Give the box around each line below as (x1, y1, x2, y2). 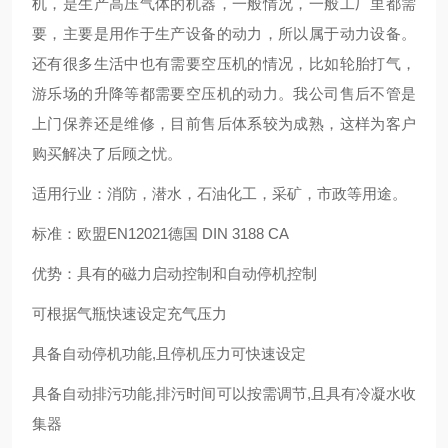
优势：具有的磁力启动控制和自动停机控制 (32, 265, 317, 282)
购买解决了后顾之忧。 (32, 145, 182, 162)
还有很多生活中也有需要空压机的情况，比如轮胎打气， (32, 55, 416, 72)
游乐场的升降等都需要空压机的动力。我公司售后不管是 (32, 85, 416, 102)
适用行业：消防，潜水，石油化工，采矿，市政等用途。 (32, 185, 407, 202)
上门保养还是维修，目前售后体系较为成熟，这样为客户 (32, 115, 416, 132)
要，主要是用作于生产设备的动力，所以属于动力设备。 (32, 25, 416, 42)
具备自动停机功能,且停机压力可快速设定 (32, 345, 306, 362)
